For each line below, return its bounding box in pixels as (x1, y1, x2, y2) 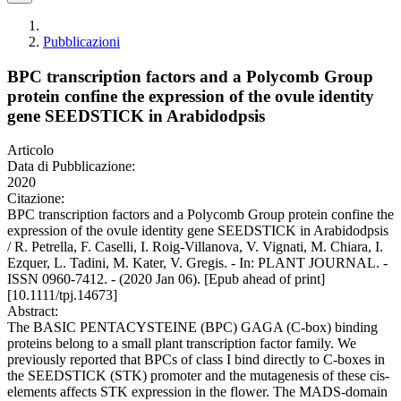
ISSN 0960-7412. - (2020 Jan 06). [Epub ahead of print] (7, 271, 325, 287)
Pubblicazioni (43, 34, 120, 49)
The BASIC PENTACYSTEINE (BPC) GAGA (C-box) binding (7, 320, 378, 336)
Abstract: (7, 303, 58, 320)
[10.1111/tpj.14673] (7, 287, 117, 303)
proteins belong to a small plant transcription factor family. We (7, 336, 356, 352)
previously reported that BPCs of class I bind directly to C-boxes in (7, 352, 385, 368)
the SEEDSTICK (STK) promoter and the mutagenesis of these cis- (7, 368, 389, 384)
